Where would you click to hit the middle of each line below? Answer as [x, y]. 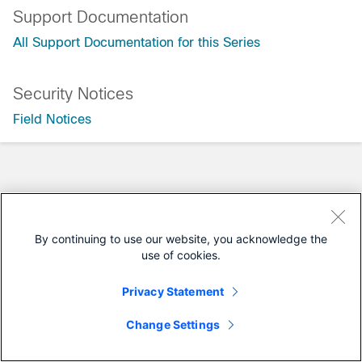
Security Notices [73, 94]
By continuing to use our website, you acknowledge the [181, 239]
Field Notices [52, 119]
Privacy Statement [173, 291]
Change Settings [173, 324]
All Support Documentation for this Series [137, 42]
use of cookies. [181, 255]
